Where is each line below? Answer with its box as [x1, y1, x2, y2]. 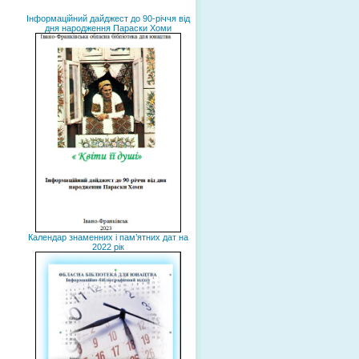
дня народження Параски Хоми [44, 23, 171, 33]
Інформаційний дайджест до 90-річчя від [26, 14, 190, 23]
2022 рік [91, 241, 124, 252]
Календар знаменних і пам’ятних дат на [27, 232, 188, 242]
